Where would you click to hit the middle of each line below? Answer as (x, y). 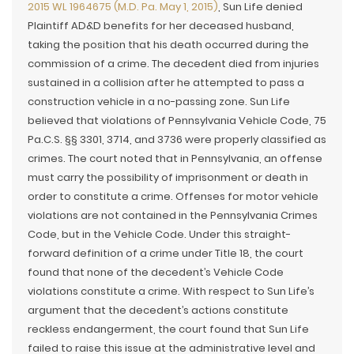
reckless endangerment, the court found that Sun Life (168, 329)
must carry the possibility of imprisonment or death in (168, 177)
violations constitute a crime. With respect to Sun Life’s (171, 291)
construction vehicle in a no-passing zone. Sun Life (159, 102)
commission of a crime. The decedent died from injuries (173, 64)
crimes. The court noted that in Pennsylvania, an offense (175, 158)
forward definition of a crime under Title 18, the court (166, 253)
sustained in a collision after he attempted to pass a (166, 83)
